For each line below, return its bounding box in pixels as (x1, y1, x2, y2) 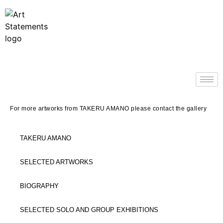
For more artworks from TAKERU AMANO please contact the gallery (10, 105, 207, 112)
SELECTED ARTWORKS (20, 158, 93, 166)
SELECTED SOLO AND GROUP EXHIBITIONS (20, 206, 158, 214)
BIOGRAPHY (20, 182, 59, 190)
